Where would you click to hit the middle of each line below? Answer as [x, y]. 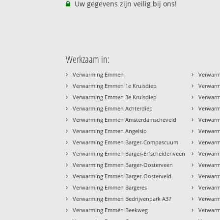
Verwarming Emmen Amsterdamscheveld [125, 119]
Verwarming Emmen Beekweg [110, 210]
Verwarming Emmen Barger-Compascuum [126, 142]
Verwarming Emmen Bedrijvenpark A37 [122, 198]
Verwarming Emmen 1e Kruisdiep [115, 85]
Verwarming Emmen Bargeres [110, 187]
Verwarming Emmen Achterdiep [113, 108]
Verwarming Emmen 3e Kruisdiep [115, 97]
